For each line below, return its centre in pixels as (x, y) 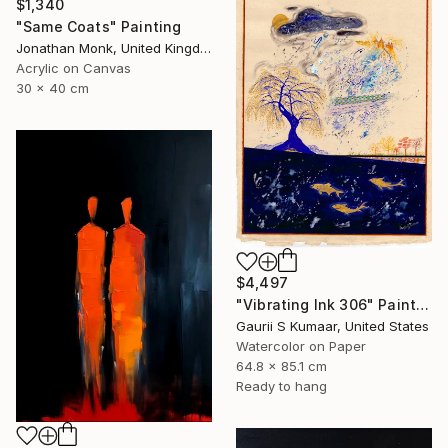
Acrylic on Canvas (73, 67)
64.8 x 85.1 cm (281, 366)
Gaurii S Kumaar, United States (332, 326)
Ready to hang (281, 386)
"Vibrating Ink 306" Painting (423, 305)
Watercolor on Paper (301, 346)
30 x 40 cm (52, 87)
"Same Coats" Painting (99, 26)
